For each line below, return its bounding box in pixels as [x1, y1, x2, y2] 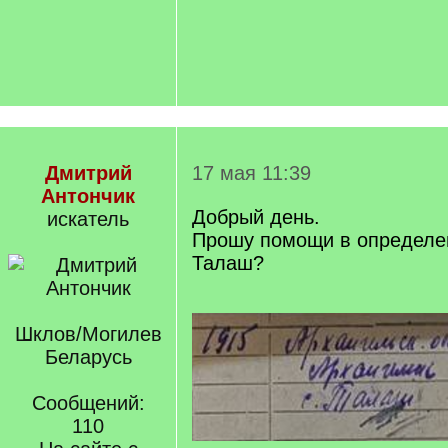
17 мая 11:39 [192, 162, 311, 184]
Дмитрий [44, 162, 132, 184]
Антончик [41, 185, 135, 207]
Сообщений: [31, 392, 145, 414]
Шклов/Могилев [14, 323, 162, 345]
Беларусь [44, 346, 132, 368]
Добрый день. [192, 206, 320, 228]
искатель [47, 208, 129, 230]
